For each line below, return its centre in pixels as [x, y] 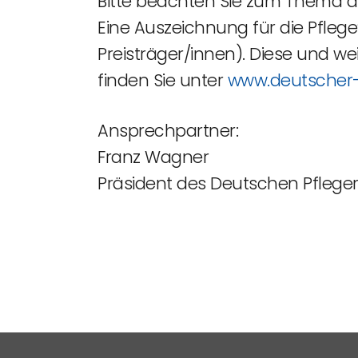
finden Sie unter [163, 80]
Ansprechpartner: [168, 131]
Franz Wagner [153, 157]
